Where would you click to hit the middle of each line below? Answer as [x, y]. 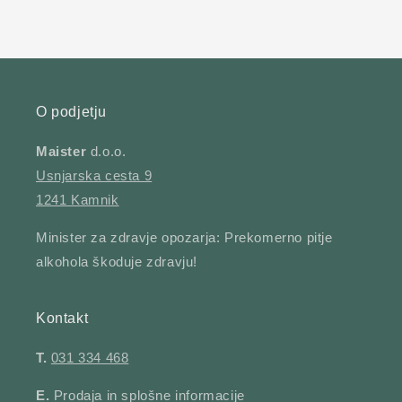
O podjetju [71, 112]
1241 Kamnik [78, 200]
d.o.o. [106, 152]
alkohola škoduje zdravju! [117, 262]
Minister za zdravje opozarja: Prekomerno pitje [184, 238]
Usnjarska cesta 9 [94, 176]
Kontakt [62, 319]
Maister [61, 152]
